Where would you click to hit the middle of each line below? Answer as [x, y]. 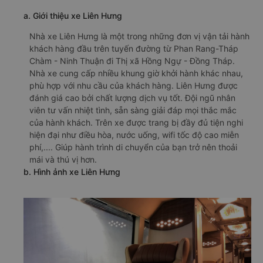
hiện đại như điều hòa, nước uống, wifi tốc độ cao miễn [134, 135]
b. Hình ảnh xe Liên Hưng [72, 172]
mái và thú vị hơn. [63, 159]
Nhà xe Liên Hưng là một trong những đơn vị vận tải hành [139, 36]
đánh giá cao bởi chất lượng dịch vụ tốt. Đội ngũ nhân [132, 98]
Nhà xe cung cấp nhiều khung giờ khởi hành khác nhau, [136, 73]
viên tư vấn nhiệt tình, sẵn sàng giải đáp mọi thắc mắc [133, 110]
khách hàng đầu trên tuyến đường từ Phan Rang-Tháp [134, 48]
